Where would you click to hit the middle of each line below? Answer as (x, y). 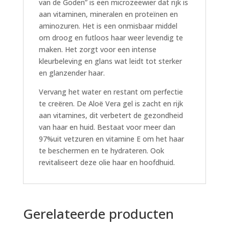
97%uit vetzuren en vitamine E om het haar (111, 139)
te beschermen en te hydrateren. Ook (101, 150)
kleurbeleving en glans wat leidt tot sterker (110, 61)
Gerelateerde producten (98, 213)
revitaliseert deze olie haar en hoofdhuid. (107, 162)
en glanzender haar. (72, 73)
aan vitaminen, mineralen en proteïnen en (108, 14)
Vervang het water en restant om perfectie (111, 91)
